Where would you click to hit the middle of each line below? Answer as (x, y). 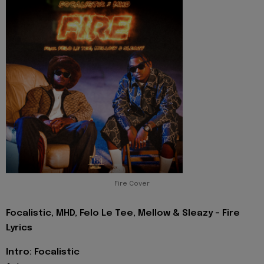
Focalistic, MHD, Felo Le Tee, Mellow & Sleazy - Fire (123, 214)
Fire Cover (132, 184)
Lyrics (19, 228)
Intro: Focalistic (43, 252)
